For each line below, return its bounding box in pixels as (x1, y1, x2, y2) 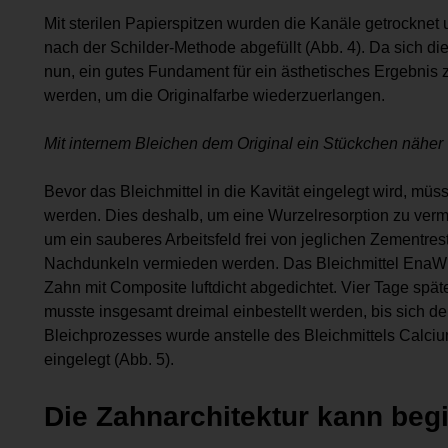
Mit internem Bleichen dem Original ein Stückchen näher (44, 134, 443, 152)
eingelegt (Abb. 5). (44, 350, 174, 368)
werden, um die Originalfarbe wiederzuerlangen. (44, 86, 385, 104)
